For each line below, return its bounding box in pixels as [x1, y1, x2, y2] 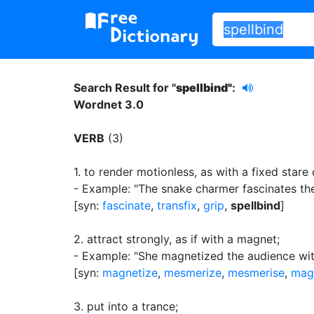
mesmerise [228, 265, 285, 280]
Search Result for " [74, 80, 176, 95]
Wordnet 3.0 [74, 97, 144, 111]
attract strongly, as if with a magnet [87, 231, 277, 246]
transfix [157, 198, 197, 212]
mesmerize [164, 265, 221, 280]
